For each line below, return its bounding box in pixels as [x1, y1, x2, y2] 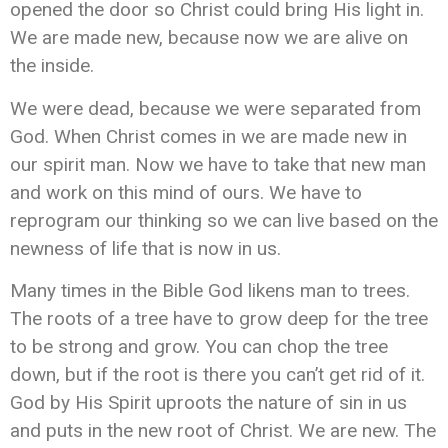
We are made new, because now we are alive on [10, 26, 408, 50]
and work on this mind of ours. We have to [10, 180, 362, 204]
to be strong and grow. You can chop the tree [10, 335, 388, 359]
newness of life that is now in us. [10, 236, 281, 260]
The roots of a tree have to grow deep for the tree [10, 307, 428, 331]
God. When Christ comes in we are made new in [10, 124, 407, 148]
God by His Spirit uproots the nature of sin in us [10, 391, 407, 415]
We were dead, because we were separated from [10, 96, 421, 120]
